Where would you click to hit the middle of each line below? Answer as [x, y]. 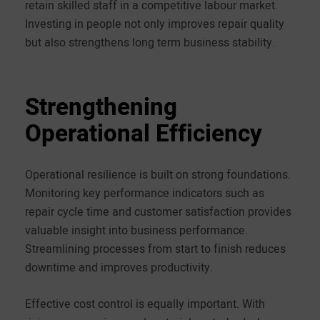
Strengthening [101, 107]
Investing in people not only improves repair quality [155, 23]
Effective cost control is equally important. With [145, 303]
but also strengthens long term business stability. [150, 42]
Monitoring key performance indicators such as [145, 192]
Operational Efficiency [144, 133]
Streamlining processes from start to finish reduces [155, 248]
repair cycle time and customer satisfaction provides [158, 211]
